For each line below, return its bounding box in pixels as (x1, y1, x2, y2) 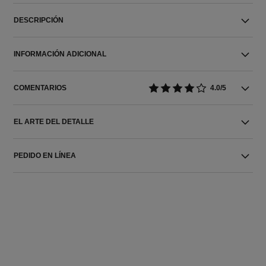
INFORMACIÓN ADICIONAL (14, 50, 107, 58)
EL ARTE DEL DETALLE (14, 118, 94, 126)
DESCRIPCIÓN (14, 16, 64, 24)
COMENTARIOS (14, 84, 67, 92)
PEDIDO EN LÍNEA (14, 151, 77, 160)
